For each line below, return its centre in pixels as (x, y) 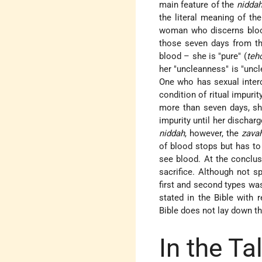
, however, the (213, 133)
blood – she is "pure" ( (203, 56)
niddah (172, 133)
